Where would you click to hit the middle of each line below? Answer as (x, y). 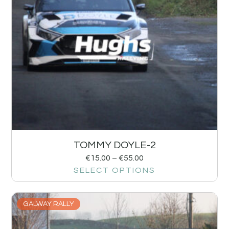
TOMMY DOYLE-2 (114, 145)
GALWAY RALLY (49, 204)
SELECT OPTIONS (114, 170)
